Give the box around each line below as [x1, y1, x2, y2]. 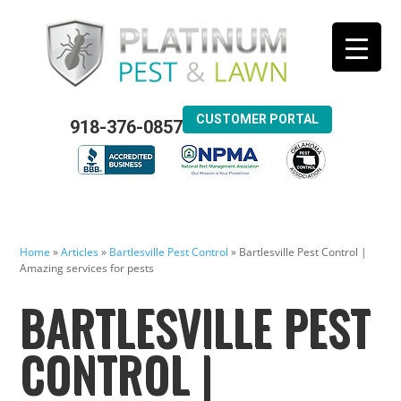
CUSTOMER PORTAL [195, 111, 319, 126]
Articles [61, 244, 99, 260]
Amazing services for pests [20, 260, 155, 277]
